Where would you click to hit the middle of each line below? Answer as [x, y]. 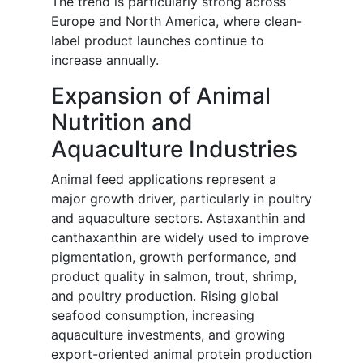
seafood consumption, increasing [153, 316]
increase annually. [105, 60]
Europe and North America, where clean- [177, 21]
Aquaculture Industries [174, 149]
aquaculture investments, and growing [168, 335]
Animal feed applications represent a [164, 179]
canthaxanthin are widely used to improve [180, 238]
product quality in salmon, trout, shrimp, [174, 277]
